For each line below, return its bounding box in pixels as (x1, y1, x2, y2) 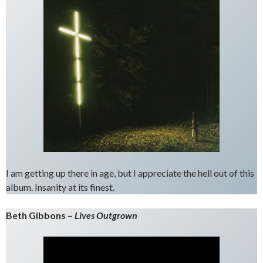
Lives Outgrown (75, 210, 137, 221)
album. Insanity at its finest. (6, 181, 114, 193)
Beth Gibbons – (6, 210, 75, 221)
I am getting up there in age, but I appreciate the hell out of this (6, 167, 254, 178)
